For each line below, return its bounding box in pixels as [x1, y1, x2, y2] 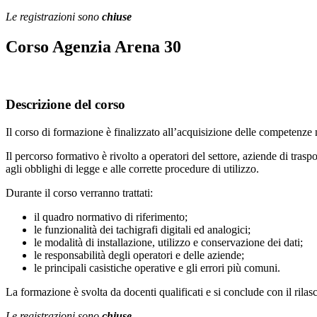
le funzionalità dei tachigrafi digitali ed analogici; [34, 223, 250, 236]
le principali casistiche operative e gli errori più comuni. [34, 261, 280, 274]
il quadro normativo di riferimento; [34, 210, 188, 223]
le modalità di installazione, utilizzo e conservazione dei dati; [34, 236, 303, 248]
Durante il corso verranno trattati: [6, 186, 153, 199]
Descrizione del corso [6, 96, 125, 112]
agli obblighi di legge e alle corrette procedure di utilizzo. [6, 162, 259, 175]
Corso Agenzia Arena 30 [6, 38, 181, 57]
